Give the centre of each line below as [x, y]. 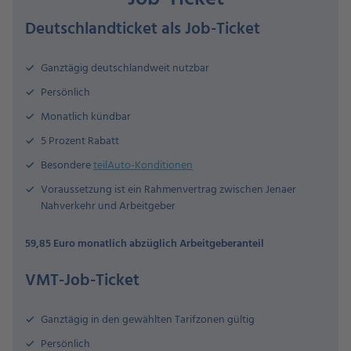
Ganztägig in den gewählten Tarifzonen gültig [148, 320]
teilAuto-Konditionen [143, 166]
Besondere [67, 166]
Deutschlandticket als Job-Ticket [143, 29]
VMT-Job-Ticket [82, 281]
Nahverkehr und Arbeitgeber [108, 206]
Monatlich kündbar [86, 117]
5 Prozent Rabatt [80, 141]
